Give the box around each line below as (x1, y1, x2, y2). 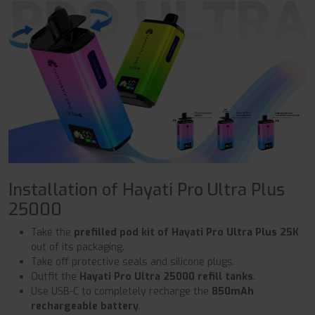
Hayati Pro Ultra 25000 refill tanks (79, 269, 253, 283)
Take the (31, 225, 74, 239)
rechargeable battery (31, 299, 139, 313)
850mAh (212, 284, 254, 298)
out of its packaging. (31, 240, 124, 254)
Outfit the (31, 269, 79, 283)
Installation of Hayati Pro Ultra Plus (8, 178, 285, 201)
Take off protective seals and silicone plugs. (31, 255, 235, 269)
